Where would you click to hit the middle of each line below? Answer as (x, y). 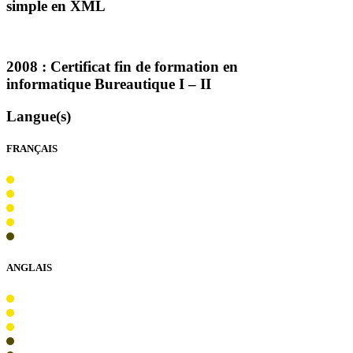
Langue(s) (39, 117)
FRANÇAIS (32, 149)
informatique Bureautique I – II (109, 84)
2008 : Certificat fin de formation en (122, 67)
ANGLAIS (29, 267)
